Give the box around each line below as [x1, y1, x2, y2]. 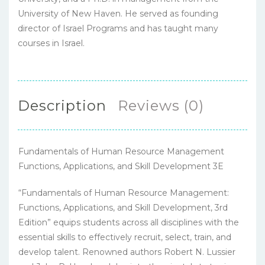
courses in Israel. [18, 37, 85, 49]
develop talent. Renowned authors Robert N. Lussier [18, 246, 235, 257]
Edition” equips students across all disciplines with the [18, 216, 239, 228]
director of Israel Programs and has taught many [18, 22, 218, 34]
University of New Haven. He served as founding [18, 8, 218, 19]
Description [18, 96, 106, 114]
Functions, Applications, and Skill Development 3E [18, 160, 224, 172]
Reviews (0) [118, 96, 204, 114]
